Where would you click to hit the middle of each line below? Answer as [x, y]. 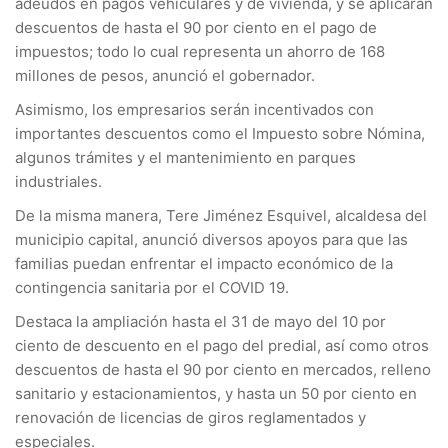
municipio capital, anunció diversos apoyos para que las [211, 239]
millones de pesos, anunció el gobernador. [167, 75]
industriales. [60, 181]
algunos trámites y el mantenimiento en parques [185, 157]
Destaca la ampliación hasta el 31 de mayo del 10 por [200, 321]
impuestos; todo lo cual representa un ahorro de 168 [200, 51]
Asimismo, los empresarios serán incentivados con [194, 109]
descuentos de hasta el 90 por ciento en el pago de [196, 27]
